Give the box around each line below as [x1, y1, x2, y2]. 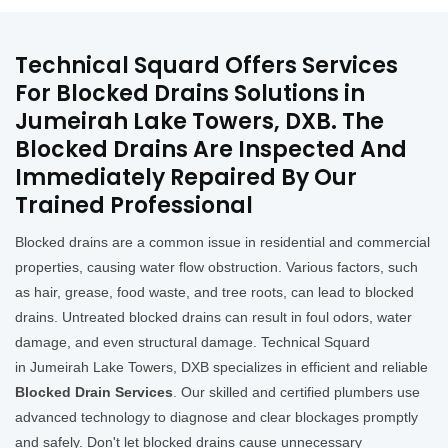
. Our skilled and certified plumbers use [173, 383, 420, 400]
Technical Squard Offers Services [15, 49, 398, 81]
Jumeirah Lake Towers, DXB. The [15, 105, 384, 137]
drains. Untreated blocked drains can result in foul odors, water [15, 308, 412, 325]
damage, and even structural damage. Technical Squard [15, 333, 370, 350]
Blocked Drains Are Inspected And [15, 133, 407, 165]
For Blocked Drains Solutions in [15, 77, 365, 109]
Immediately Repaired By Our [15, 161, 357, 193]
